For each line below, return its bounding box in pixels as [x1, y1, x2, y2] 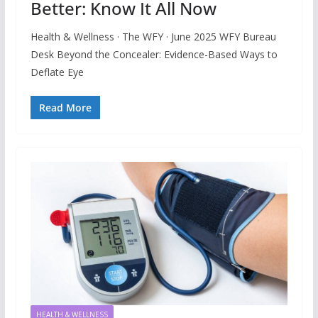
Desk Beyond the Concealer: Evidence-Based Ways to [30, 48, 278, 62]
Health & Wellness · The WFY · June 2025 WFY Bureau [30, 30, 276, 44]
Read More [38, 101, 92, 115]
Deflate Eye [30, 65, 84, 79]
